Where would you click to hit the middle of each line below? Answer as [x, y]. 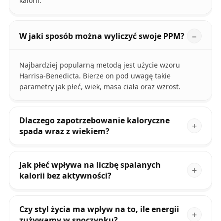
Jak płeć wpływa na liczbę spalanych [90, 165]
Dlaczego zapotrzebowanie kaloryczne [94, 120]
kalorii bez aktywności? [65, 175]
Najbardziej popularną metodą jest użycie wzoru [99, 65]
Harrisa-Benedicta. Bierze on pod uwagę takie [95, 75]
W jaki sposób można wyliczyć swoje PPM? [102, 36]
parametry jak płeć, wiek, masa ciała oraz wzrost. [100, 86]
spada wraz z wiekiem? [64, 131]
